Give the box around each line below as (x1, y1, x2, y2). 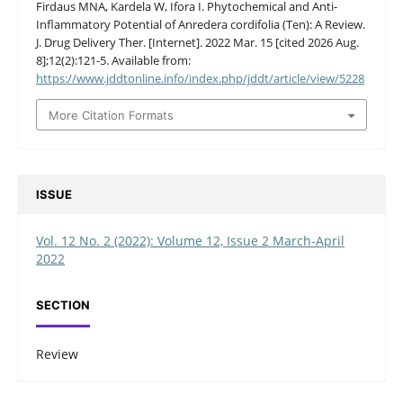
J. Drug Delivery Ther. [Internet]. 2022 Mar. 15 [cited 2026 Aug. (35, 34, 359, 51)
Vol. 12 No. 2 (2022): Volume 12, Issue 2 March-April (35, 231, 345, 249)
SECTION (35, 298, 90, 313)
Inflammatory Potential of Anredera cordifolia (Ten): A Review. (35, 16, 365, 33)
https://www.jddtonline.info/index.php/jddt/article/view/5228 (35, 70, 364, 87)
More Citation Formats (49, 107, 174, 122)
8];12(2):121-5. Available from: (35, 52, 191, 69)
